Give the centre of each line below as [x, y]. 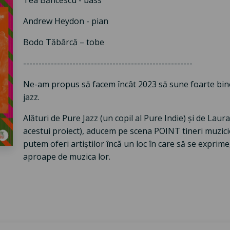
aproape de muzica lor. [66, 157]
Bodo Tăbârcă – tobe [63, 42]
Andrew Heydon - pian [65, 21]
